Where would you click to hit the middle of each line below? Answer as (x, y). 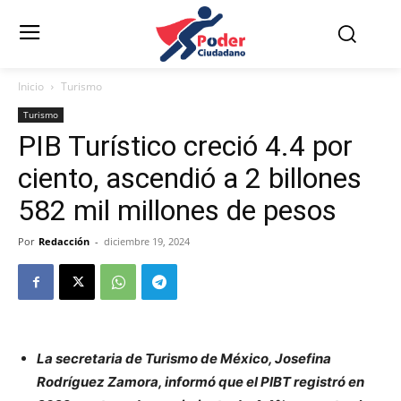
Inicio (31, 87)
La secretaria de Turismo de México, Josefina (184, 359)
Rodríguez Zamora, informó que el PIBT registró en (200, 382)
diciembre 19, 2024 (147, 242)
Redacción (64, 242)
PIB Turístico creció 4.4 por (185, 146)
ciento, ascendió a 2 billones (190, 179)
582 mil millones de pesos (177, 211)
